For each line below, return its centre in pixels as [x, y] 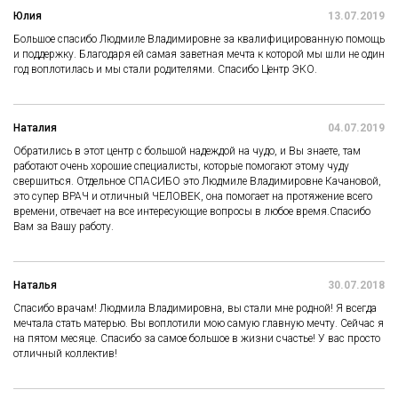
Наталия [35, 127]
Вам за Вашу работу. [64, 226]
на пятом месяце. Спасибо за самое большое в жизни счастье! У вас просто [197, 338]
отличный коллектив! [65, 353]
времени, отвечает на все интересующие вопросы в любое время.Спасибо [192, 211]
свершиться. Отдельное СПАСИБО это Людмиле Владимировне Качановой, [197, 181]
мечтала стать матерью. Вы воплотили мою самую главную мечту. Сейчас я [199, 323]
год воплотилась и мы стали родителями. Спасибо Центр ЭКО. [165, 69]
